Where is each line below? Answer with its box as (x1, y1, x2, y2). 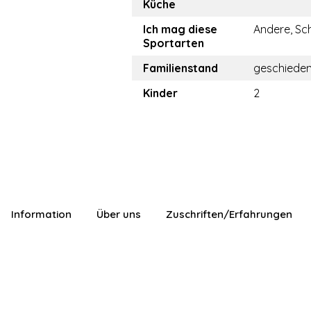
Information (11, 208, 72, 221)
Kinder (143, 86, 178, 101)
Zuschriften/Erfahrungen (166, 208, 292, 221)
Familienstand (143, 61, 218, 76)
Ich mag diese (143, 22, 217, 37)
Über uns (96, 208, 141, 221)
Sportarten (143, 36, 204, 51)
